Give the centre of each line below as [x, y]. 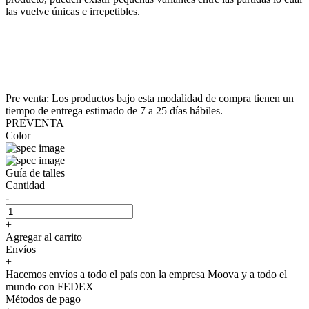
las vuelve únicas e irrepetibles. [73, 11]
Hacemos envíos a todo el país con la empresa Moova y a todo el [146, 274]
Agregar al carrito [44, 237]
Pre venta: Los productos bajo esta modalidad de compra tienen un [150, 98]
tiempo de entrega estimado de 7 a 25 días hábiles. [114, 110]
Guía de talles [35, 172]
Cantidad [25, 185]
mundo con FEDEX [50, 286]
